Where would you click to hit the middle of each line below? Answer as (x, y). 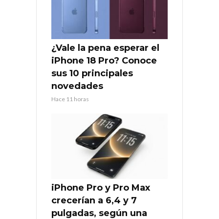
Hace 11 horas (70, 99)
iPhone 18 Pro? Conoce (104, 61)
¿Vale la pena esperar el (105, 48)
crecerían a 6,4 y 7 (94, 200)
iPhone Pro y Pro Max (101, 187)
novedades (77, 86)
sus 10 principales (92, 73)
